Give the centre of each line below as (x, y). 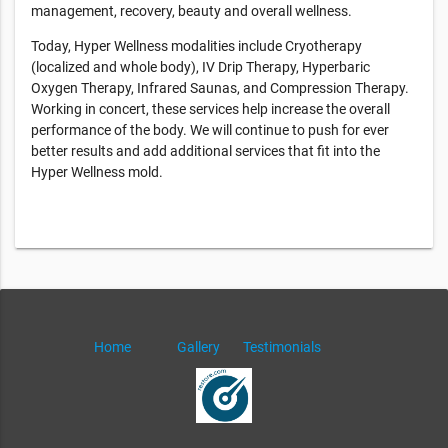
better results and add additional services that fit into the (205, 151)
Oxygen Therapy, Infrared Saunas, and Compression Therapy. (220, 88)
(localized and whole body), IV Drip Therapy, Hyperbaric (200, 67)
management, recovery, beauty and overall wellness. (191, 11)
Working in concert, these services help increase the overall (210, 109)
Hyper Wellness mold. (97, 172)
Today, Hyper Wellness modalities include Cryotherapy (196, 46)
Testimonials (282, 347)
